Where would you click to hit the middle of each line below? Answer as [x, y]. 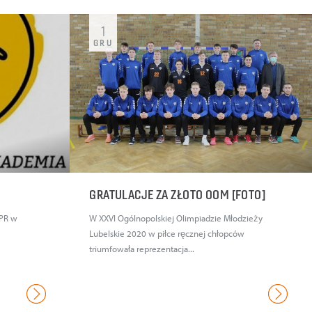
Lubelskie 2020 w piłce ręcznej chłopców [167, 234]
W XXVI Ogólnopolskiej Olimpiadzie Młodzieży [176, 218]
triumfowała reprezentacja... [142, 249]
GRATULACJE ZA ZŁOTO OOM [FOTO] [179, 195]
